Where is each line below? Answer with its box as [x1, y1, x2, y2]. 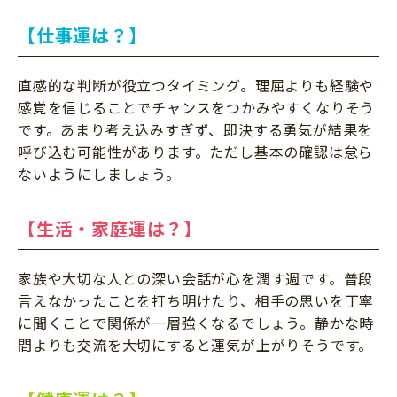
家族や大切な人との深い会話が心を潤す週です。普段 [18, 267, 374, 289]
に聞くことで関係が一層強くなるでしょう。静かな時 [18, 311, 375, 333]
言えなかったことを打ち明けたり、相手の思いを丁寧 [18, 289, 375, 311]
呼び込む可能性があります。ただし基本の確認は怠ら [18, 140, 374, 162]
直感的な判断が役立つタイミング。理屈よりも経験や [18, 74, 375, 96]
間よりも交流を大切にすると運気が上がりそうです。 [18, 333, 374, 355]
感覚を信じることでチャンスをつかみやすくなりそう [18, 96, 376, 118]
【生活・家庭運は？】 [18, 214, 203, 241]
